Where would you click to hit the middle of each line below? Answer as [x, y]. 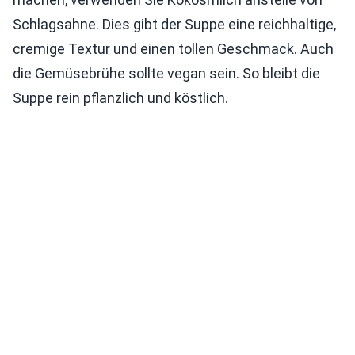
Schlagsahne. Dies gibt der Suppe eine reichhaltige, [174, 25]
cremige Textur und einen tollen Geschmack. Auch [173, 49]
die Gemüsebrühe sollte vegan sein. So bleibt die [166, 74]
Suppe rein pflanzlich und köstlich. [120, 98]
